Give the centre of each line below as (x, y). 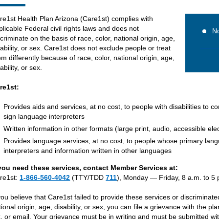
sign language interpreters (44, 116)
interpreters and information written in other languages (89, 150)
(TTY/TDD (88, 177)
